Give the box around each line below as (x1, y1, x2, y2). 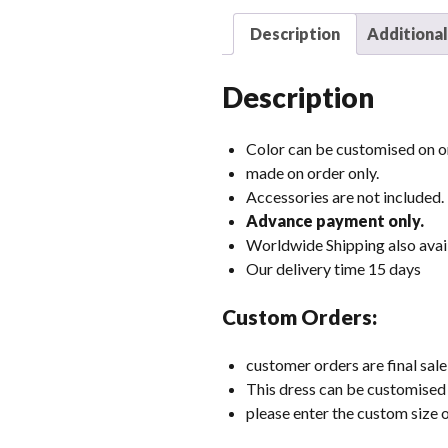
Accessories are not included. (246, 186, 444, 206)
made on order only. (246, 162, 379, 182)
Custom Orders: (222, 303, 377, 329)
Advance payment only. (246, 210, 424, 230)
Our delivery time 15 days (246, 258, 421, 278)
